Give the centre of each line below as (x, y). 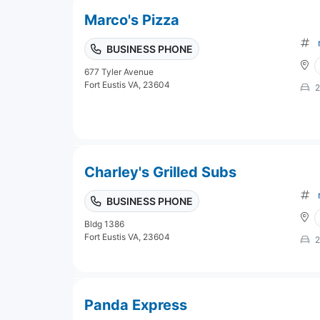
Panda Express (136, 305)
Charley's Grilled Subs (160, 172)
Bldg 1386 (104, 224)
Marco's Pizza (132, 20)
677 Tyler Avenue (119, 71)
